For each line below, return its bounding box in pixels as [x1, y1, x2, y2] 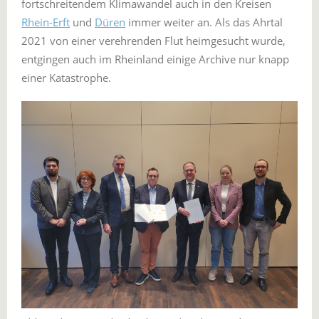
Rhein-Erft [21, 15, 70, 29]
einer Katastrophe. [21, 70, 111, 85]
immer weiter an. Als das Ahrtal [125, 15, 283, 29]
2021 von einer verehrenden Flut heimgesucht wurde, [21, 33, 286, 48]
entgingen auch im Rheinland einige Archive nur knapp [21, 52, 289, 66]
